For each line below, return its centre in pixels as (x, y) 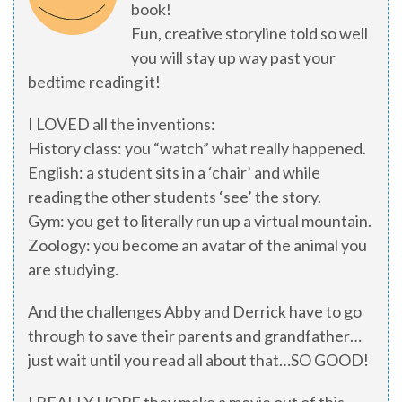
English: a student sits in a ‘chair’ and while (174, 173)
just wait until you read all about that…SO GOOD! (198, 360)
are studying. (73, 270)
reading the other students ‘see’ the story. (175, 197)
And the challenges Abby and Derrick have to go (195, 312)
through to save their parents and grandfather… (195, 336)
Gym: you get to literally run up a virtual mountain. (200, 221)
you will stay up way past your (233, 58)
